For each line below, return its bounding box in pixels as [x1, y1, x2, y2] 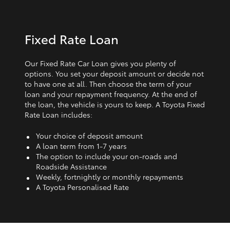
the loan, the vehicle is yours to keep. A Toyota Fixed [25, 99, 205, 109]
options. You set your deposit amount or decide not [25, 68, 204, 79]
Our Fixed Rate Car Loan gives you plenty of [25, 57, 176, 68]
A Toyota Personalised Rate [36, 181, 129, 192]
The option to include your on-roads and [36, 150, 177, 161]
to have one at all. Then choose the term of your [25, 78, 191, 89]
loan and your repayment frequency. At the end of [25, 88, 197, 99]
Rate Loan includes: [25, 109, 92, 120]
